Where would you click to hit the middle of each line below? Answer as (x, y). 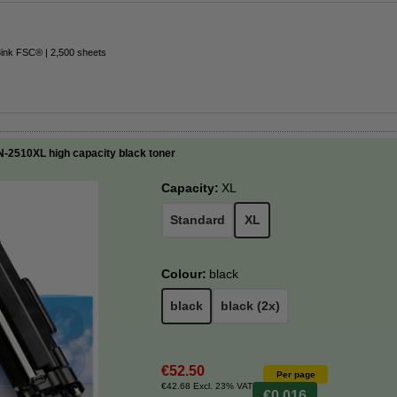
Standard (198, 220)
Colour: (184, 274)
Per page (296, 374)
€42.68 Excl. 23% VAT (207, 386)
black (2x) (250, 306)
